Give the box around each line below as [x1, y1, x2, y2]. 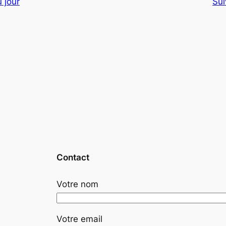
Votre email [56, 214, 102, 224]
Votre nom [56, 179, 98, 190]
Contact [56, 152, 89, 162]
